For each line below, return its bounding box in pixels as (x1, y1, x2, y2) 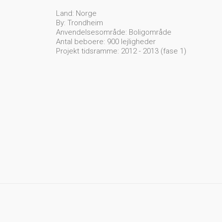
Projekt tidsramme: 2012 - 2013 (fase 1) (56, 47, 186, 55)
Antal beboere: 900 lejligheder (56, 37, 156, 46)
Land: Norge (56, 9, 97, 18)
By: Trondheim (56, 18, 103, 27)
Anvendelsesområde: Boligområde (56, 28, 171, 37)
